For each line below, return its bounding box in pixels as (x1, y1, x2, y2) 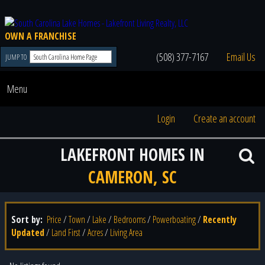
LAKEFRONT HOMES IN (60, 143, 205, 166)
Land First (51, 226, 80, 239)
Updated (11, 226, 44, 239)
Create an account (193, 111, 256, 125)
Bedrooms (114, 213, 146, 226)
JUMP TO (5, 51, 28, 62)
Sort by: (11, 213, 45, 226)
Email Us (226, 50, 256, 64)
